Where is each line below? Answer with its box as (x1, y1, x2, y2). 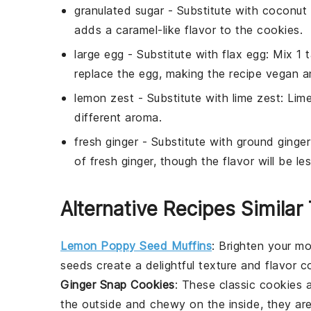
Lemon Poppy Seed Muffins (60, 239, 212, 253)
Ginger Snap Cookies (60, 278, 175, 292)
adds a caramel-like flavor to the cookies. (74, 23, 303, 37)
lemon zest (74, 91, 134, 105)
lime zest (232, 91, 280, 105)
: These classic (174, 278, 260, 292)
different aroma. (74, 110, 162, 124)
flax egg (222, 47, 266, 61)
